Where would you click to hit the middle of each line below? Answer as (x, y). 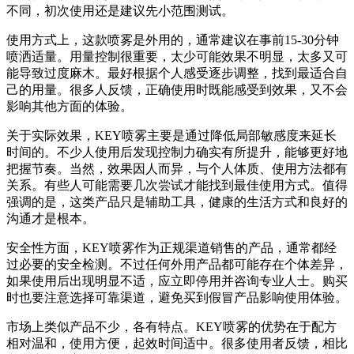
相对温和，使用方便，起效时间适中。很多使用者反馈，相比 (177, 344)
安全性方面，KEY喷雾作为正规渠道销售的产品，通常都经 (171, 248)
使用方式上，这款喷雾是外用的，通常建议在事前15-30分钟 (173, 40)
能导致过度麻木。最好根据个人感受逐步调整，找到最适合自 (177, 73)
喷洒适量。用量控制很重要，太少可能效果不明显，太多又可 (177, 57)
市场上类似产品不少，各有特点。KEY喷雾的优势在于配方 (171, 327)
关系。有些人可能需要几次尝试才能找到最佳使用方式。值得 (177, 186)
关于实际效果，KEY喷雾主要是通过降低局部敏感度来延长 (171, 136)
